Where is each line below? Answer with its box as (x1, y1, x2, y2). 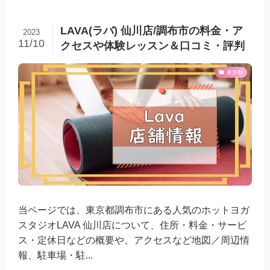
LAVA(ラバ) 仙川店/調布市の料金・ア (60, 25, 243, 37)
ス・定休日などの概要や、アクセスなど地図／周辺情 (18, 234, 250, 246)
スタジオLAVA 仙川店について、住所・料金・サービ (18, 219, 247, 231)
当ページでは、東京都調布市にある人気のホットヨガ (18, 204, 250, 216)
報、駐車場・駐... (18, 250, 93, 261)
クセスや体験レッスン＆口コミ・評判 (60, 40, 245, 52)
